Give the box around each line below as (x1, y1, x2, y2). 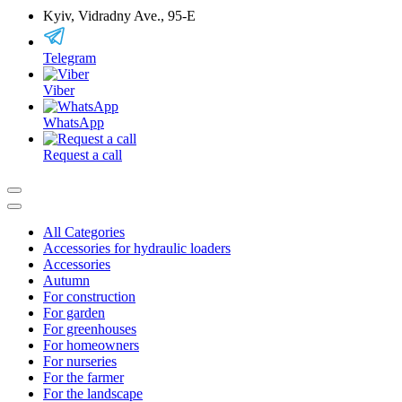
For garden (43, 305, 105, 320)
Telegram (43, 50, 96, 66)
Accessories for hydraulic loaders (43, 240, 231, 256)
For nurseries (43, 354, 117, 369)
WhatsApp (43, 115, 104, 130)
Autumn (43, 273, 90, 288)
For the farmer (43, 370, 124, 385)
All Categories (43, 224, 125, 240)
